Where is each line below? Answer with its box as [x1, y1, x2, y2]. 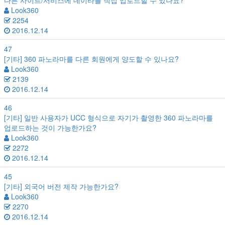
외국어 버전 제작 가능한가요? [22, 181, 119, 192]
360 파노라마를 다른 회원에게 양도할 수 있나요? [22, 54, 179, 64]
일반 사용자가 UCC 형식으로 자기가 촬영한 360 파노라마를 [22, 113, 213, 123]
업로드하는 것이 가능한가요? [4, 123, 96, 133]
